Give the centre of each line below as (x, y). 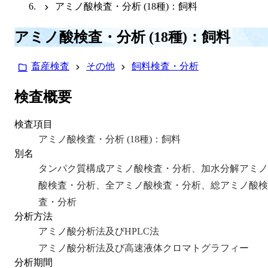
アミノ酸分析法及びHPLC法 (99, 231)
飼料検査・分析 (165, 66)
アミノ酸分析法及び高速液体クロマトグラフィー (144, 248)
